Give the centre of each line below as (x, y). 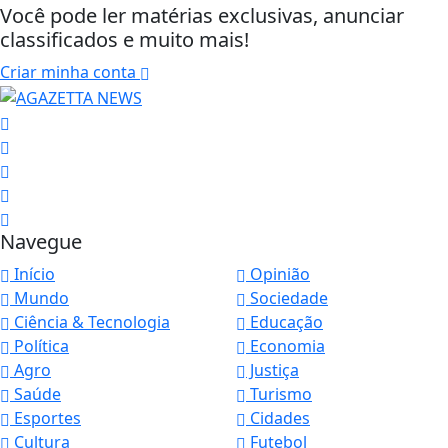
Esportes (45, 417)
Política (39, 345)
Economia (285, 345)
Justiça (272, 369)
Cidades (278, 417)
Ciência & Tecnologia (90, 321)
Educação (284, 321)
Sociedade (287, 297)
